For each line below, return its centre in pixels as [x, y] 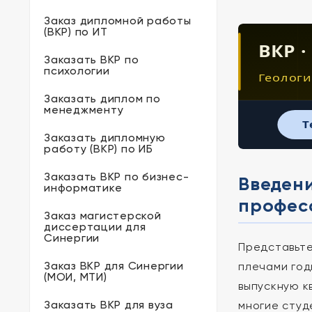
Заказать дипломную [105, 138]
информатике [83, 188]
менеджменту [84, 110]
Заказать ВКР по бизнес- [117, 177]
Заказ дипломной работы [118, 21]
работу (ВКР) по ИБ [99, 149]
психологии [77, 71]
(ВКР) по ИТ [76, 32]
